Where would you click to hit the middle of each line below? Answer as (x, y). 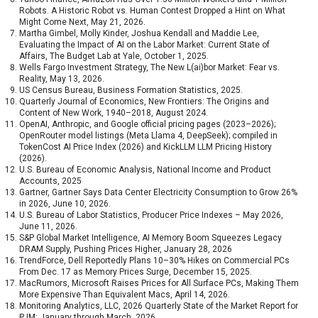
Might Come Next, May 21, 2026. (82, 22)
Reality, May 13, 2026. (61, 79)
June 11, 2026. (48, 227)
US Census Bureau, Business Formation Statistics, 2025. (131, 91)
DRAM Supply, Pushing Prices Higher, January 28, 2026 (125, 250)
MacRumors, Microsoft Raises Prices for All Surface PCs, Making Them (159, 284)
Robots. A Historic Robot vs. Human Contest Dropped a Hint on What (152, 11)
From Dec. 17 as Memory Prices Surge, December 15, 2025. (135, 272)
